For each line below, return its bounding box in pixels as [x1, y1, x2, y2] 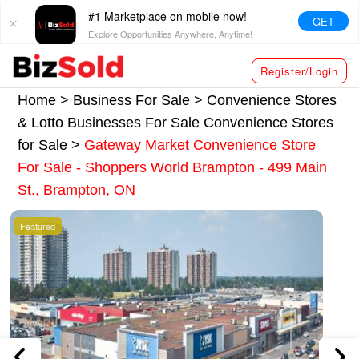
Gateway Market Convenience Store [84, 136, 317, 153]
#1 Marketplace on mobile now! [88, 8, 248, 24]
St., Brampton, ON [18, 181, 136, 198]
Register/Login [260, 63, 338, 79]
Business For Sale [73, 91, 191, 108]
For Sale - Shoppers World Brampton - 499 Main [18, 159, 328, 175]
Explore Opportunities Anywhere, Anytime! [88, 27, 253, 40]
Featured [20, 219, 56, 232]
